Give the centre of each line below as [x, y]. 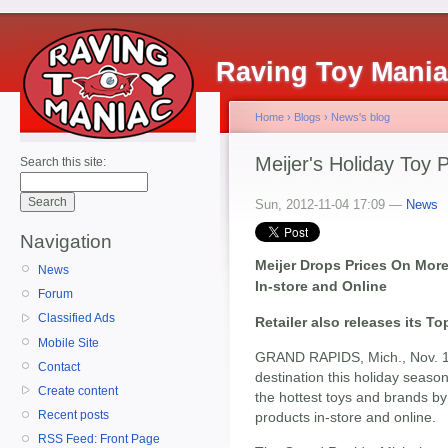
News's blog [360, 117]
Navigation [66, 241]
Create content [78, 390]
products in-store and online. [345, 417]
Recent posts [73, 415]
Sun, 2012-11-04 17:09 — [330, 204]
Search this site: [63, 162]
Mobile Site [68, 342]
